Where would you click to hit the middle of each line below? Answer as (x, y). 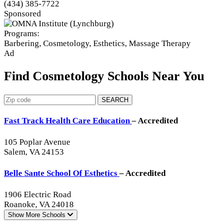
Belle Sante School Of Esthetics (62, 173)
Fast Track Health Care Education (68, 121)
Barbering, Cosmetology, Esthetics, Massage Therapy (97, 43)
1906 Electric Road (38, 194)
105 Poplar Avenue (37, 142)
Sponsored (23, 13)
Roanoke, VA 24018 (39, 204)
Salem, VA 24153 (34, 152)
